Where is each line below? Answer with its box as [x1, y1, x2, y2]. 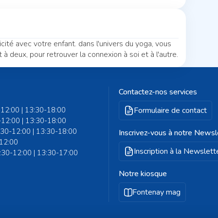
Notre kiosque [119, 168, 167, 179]
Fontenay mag [132, 187, 181, 198]
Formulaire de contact [134, 105, 207, 116]
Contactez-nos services [119, 87, 197, 97]
